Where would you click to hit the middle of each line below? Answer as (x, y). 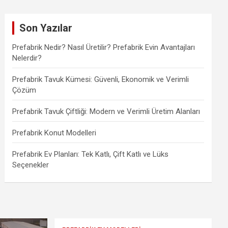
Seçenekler (31, 165)
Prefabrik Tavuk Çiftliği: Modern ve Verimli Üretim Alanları (106, 111)
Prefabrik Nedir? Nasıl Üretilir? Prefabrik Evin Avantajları (104, 47)
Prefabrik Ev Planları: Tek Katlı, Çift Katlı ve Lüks (91, 154)
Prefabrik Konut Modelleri (54, 133)
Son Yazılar (46, 28)
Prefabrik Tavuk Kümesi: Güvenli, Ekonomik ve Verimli (101, 79)
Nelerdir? (27, 58)
